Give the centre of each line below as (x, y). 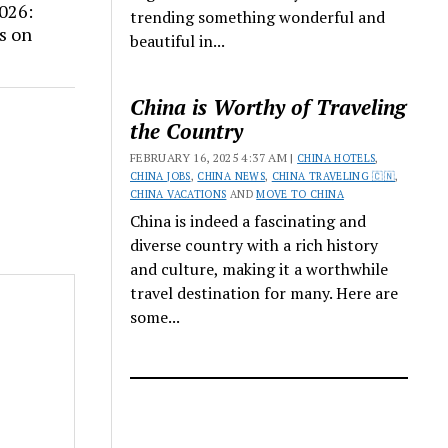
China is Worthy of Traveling (268, 107)
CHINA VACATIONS (178, 194)
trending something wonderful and (258, 17)
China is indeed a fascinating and (248, 221)
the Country (187, 131)
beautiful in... (178, 41)
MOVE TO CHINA (300, 194)
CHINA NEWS (231, 176)
